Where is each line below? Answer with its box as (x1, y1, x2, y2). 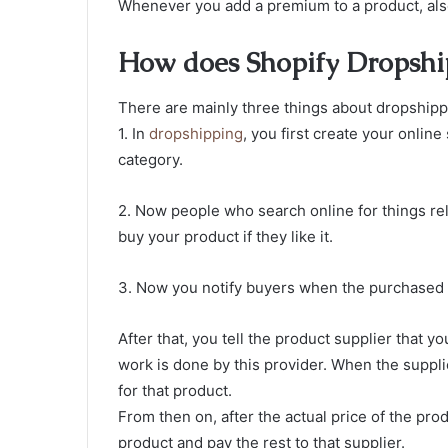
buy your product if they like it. (118, 226, 333, 246)
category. (118, 149, 183, 169)
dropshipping (149, 123, 243, 143)
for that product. (118, 380, 232, 400)
